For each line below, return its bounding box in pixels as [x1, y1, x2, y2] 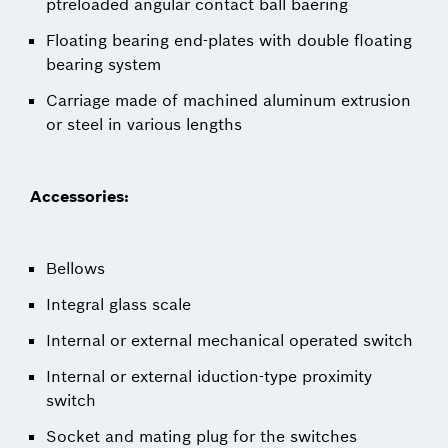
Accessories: [30, 186, 129, 206]
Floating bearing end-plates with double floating [46, 30, 412, 50]
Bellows [46, 258, 105, 278]
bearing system [46, 54, 161, 74]
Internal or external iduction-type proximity [46, 366, 372, 386]
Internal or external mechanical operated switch [46, 330, 413, 350]
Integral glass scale [46, 294, 191, 314]
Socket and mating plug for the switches [46, 426, 357, 446]
